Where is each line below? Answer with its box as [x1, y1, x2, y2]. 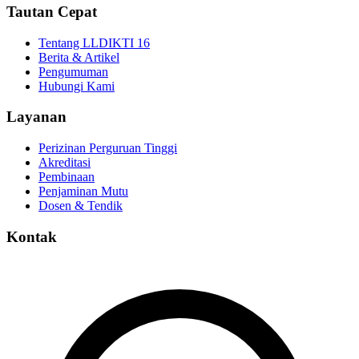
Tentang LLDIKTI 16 [38, 35, 150, 50]
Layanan [6, 108, 67, 126]
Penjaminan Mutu [38, 184, 128, 198]
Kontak [6, 228, 57, 245]
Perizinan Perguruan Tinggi [38, 141, 177, 155]
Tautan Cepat [6, 2, 97, 20]
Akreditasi [38, 155, 91, 169]
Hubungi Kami [38, 79, 115, 93]
